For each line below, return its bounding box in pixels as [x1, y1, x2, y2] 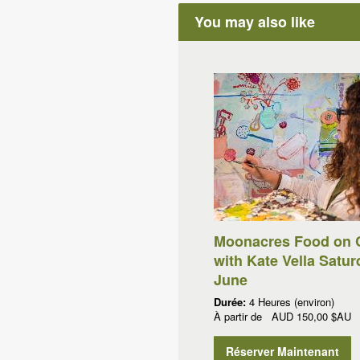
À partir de [213, 309, 272, 324]
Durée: [213, 294, 249, 309]
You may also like [194, 11, 315, 32]
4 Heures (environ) [248, 294, 334, 309]
